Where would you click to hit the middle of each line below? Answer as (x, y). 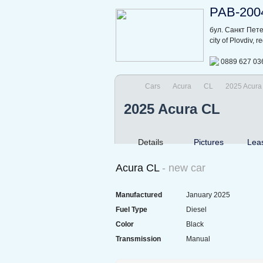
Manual (199, 239)
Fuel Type (131, 209)
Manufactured (139, 195)
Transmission (138, 239)
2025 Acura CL (172, 109)
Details (151, 142)
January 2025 (208, 195)
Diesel (196, 209)
